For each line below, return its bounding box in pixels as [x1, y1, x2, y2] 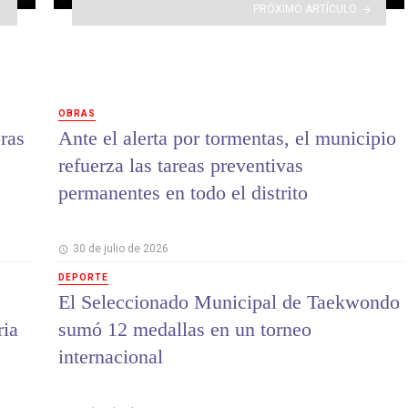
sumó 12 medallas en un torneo [58, 318, 311, 342]
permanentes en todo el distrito [58, 180, 308, 204]
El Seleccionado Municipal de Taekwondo [58, 291, 400, 314]
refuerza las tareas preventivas [58, 153, 303, 177]
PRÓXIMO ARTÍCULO [253, 2, 358, 15]
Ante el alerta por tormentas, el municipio [58, 126, 396, 149]
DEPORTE [58, 271, 108, 282]
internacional [58, 345, 163, 369]
